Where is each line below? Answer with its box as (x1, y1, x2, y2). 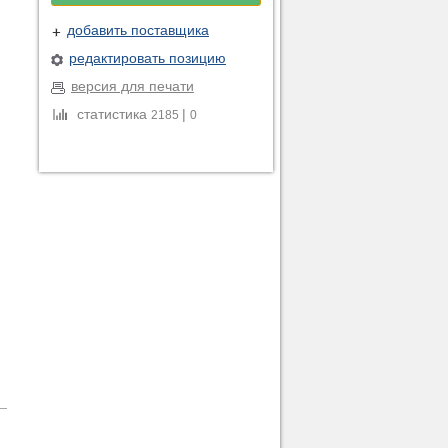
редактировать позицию (69, 50, 226, 66)
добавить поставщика (67, 22, 209, 38)
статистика (73, 106, 151, 122)
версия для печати (71, 78, 194, 94)
